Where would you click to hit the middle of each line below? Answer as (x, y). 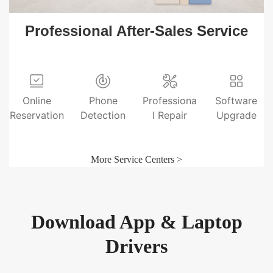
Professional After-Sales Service (136, 30)
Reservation (37, 115)
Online (37, 100)
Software (236, 100)
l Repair (170, 115)
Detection (103, 115)
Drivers (136, 246)
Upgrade (236, 115)
